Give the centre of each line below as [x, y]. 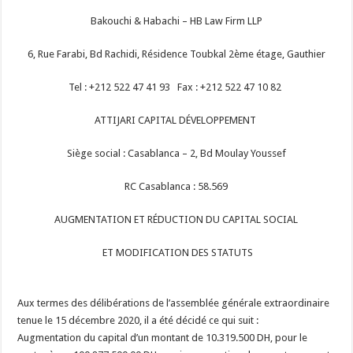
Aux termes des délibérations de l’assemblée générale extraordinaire [174, 303]
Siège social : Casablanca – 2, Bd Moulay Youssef [176, 153]
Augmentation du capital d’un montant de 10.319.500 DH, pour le [163, 338]
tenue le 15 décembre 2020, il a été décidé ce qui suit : [139, 320]
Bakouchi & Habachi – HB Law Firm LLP [176, 21]
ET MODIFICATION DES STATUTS [176, 253]
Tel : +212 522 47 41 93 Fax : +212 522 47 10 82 [175, 87]
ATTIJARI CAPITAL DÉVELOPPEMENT [176, 120]
